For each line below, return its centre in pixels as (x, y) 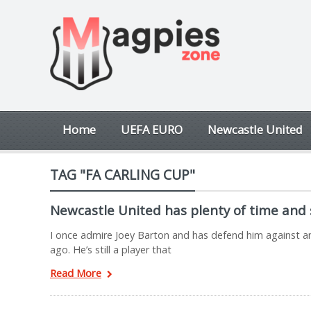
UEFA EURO (152, 129)
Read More (76, 273)
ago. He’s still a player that (111, 250)
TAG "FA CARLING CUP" (123, 175)
